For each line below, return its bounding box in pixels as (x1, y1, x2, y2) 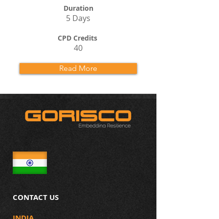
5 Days (66, 13, 90, 23)
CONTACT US (13, 192, 59, 202)
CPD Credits (58, 33, 97, 43)
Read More (59, 64, 97, 73)
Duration (63, 3, 93, 13)
